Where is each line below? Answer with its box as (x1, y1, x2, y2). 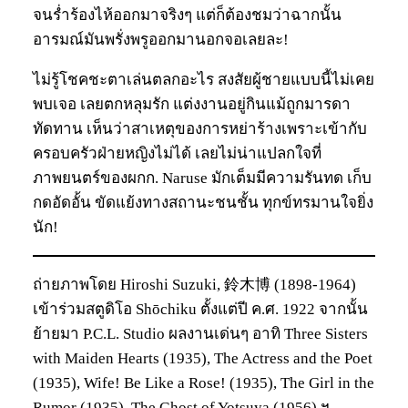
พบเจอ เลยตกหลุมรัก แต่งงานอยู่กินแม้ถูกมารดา (33, 95, 351, 113)
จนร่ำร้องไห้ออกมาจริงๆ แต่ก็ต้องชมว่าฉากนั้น (33, 5, 342, 24)
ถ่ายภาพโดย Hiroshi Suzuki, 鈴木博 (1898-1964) (33, 275, 356, 293)
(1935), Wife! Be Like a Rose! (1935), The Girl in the (33, 373, 374, 392)
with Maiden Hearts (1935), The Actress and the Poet (33, 349, 372, 367)
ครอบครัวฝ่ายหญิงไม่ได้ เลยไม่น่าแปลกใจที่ (33, 144, 321, 162)
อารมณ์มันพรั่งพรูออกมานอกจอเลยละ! (33, 30, 289, 48)
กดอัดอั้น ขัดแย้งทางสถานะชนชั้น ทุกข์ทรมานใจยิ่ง (33, 193, 373, 211)
